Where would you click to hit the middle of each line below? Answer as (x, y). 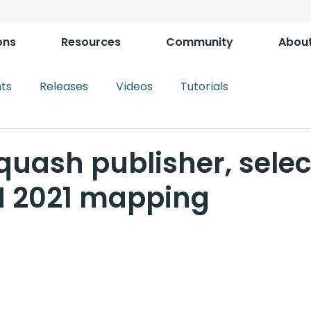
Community (200, 42)
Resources (91, 42)
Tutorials (204, 86)
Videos (134, 86)
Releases (64, 86)
